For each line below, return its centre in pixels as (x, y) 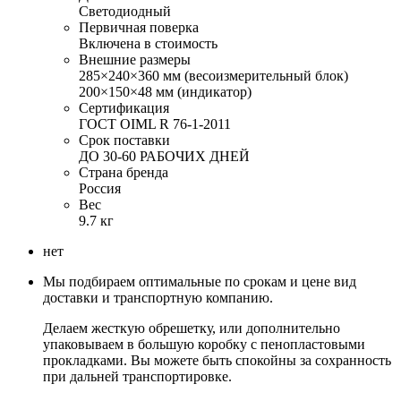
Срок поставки (124, 141)
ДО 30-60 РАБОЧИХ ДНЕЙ (164, 157)
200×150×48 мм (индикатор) (165, 92)
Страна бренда (124, 173)
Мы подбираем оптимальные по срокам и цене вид (200, 282)
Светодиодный (125, 12)
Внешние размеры (135, 60)
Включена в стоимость (148, 44)
